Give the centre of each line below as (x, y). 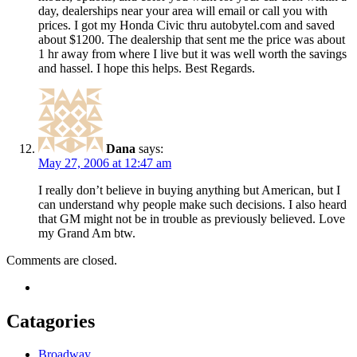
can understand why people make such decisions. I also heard (192, 204)
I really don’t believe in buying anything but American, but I (189, 190)
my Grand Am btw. (87, 233)
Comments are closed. (62, 260)
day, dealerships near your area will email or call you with (183, 10)
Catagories (51, 321)
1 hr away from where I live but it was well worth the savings (192, 53)
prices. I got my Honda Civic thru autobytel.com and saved (186, 25)
